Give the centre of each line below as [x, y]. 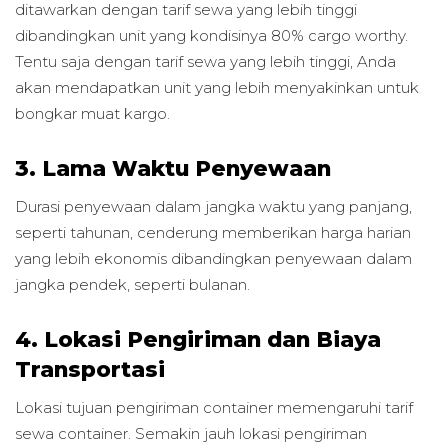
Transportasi [90, 369]
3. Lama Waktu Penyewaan [173, 168]
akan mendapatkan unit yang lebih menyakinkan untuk [217, 88]
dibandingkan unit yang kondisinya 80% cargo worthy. [211, 36]
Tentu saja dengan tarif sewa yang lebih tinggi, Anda [205, 62]
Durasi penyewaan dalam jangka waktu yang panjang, [213, 207]
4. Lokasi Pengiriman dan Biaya [198, 339]
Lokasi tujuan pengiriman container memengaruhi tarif [214, 408]
